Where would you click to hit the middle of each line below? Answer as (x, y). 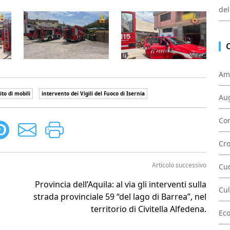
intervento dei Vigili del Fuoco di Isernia (93, 94)
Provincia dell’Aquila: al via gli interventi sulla (121, 185)
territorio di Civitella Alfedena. (149, 209)
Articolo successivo (179, 165)
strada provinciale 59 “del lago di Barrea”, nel (120, 197)
